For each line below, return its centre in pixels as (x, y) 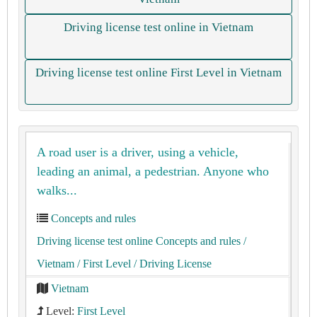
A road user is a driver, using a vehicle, (138, 152)
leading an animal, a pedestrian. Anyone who (153, 171)
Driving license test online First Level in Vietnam (158, 73)
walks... (57, 190)
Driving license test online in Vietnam (158, 27)
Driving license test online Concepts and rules (139, 241)
